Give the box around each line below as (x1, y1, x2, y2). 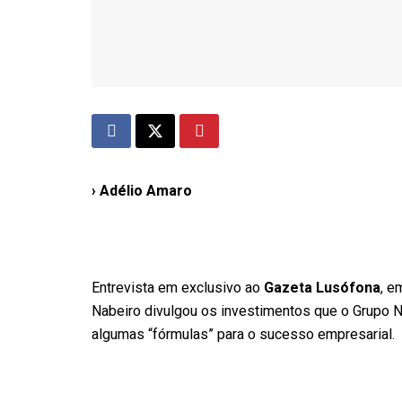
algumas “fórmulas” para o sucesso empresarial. (92, 323, 395, 345)
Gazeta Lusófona (264, 276, 380, 299)
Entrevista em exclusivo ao (92, 276, 264, 299)
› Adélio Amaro (92, 179, 192, 202)
